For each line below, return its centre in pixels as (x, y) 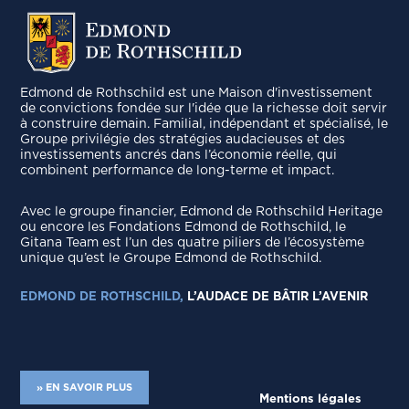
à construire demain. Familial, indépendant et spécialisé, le (204, 124)
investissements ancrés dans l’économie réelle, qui (179, 155)
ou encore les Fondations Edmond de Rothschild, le (184, 227)
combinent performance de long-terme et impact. (178, 171)
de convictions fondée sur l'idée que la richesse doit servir (204, 109)
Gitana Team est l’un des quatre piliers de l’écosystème (193, 243)
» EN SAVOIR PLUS (85, 387)
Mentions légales (310, 400)
